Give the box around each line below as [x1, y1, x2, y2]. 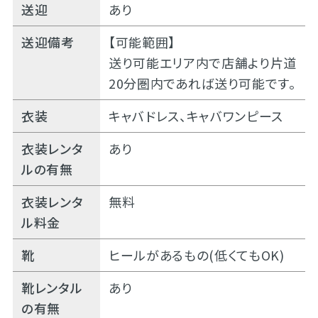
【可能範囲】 [108, 32, 175, 51]
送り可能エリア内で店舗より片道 [108, 53, 297, 72]
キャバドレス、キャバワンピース [108, 106, 283, 125]
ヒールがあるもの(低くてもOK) [108, 245, 285, 264]
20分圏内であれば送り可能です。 [108, 73, 296, 92]
